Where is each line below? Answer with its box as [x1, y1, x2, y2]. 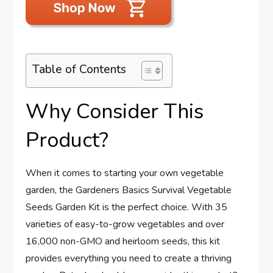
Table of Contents [32, 61, 127, 77]
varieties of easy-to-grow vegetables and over [26, 217, 225, 231]
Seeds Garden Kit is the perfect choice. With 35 [26, 200, 228, 214]
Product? [26, 126, 109, 154]
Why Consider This [26, 97, 204, 126]
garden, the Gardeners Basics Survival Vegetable [26, 183, 232, 197]
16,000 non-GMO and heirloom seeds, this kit [26, 234, 221, 248]
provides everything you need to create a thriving [26, 251, 232, 265]
